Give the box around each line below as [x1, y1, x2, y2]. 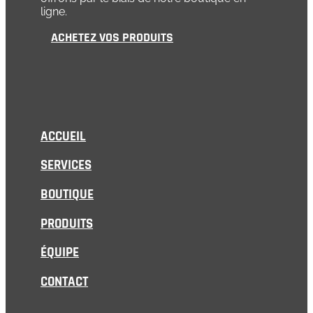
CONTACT [41, 274, 88, 291]
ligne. [41, 4, 67, 18]
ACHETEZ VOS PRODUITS [51, 29, 173, 45]
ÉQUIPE [41, 245, 79, 261]
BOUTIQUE [41, 186, 94, 203]
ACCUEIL [41, 128, 86, 145]
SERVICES [41, 157, 92, 174]
